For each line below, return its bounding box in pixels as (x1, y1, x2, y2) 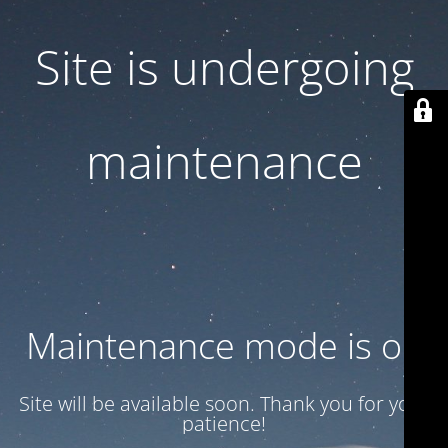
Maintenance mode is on (25, 321, 423, 370)
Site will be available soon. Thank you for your (18, 390, 430, 417)
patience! (182, 410, 266, 437)
